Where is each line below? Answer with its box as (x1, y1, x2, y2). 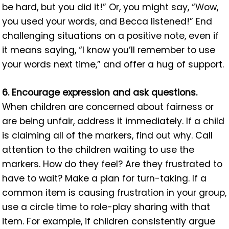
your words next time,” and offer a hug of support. (2, 58, 224, 71)
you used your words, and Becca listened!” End (2, 15, 213, 28)
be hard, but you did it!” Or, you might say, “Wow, (2, 1, 219, 14)
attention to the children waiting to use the (2, 143, 195, 156)
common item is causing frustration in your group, (2, 186, 227, 199)
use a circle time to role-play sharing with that (2, 200, 211, 213)
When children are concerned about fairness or (2, 100, 214, 113)
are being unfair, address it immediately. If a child (2, 114, 225, 127)
